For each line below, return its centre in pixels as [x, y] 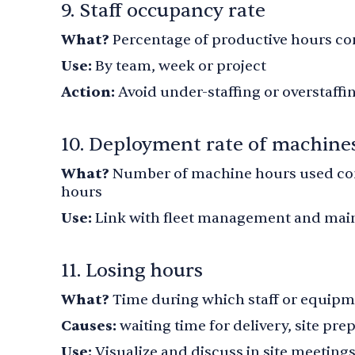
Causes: [89, 326]
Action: [90, 92]
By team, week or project [179, 66]
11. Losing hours [132, 271]
